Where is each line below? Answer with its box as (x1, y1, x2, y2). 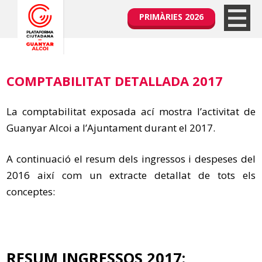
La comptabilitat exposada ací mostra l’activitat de (6, 105, 256, 118)
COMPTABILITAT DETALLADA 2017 (6, 72, 223, 89)
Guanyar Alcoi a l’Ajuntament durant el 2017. (6, 121, 216, 135)
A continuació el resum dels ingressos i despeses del (6, 152, 256, 166)
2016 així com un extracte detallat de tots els (6, 168, 256, 182)
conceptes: (6, 185, 56, 198)
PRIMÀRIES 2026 (139, 11, 204, 22)
